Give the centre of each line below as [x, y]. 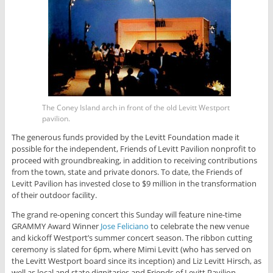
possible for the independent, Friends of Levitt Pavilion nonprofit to [133, 148]
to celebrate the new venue [199, 226]
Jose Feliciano [124, 226]
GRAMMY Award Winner [56, 226]
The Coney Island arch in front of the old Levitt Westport [136, 107]
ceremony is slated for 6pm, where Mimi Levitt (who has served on [131, 249]
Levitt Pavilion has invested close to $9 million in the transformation [134, 183]
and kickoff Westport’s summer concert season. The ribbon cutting [132, 237]
